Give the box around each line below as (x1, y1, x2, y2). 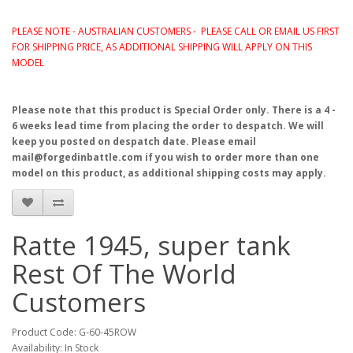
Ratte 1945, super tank (12, 228, 291, 263)
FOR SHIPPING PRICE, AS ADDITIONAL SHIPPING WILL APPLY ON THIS (12, 40, 312, 54)
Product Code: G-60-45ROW (12, 325, 136, 339)
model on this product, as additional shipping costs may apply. (12, 166, 326, 180)
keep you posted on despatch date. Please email (12, 135, 256, 148)
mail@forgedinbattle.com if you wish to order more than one (12, 150, 319, 164)
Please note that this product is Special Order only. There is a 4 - (12, 103, 336, 117)
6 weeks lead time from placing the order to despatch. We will (12, 119, 324, 132)
